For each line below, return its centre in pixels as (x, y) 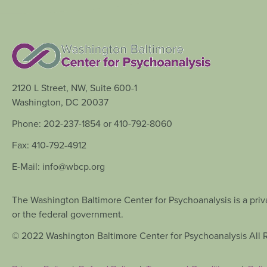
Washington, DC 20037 (60, 102)
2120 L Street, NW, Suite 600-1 (74, 88)
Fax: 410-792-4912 (49, 145)
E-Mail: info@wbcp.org (58, 166)
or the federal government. (68, 214)
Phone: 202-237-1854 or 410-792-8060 (92, 123)
